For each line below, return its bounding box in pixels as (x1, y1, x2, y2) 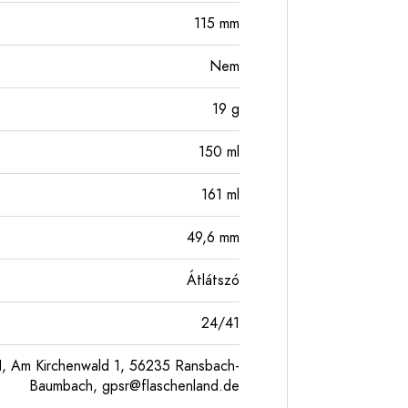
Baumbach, (29, 376, 102, 396)
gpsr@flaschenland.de (102, 376, 240, 396)
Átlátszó (187, 270, 240, 291)
